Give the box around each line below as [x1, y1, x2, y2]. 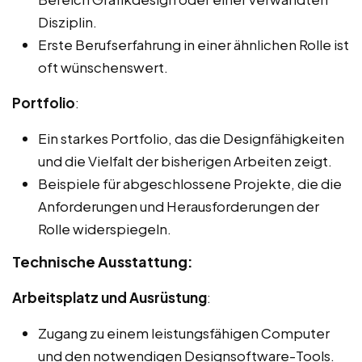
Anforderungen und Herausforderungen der [38, 196, 319, 215]
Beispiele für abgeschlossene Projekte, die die [38, 174, 342, 192]
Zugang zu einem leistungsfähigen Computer [38, 323, 330, 342]
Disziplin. [38, 12, 97, 31]
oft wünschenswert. [38, 57, 168, 76]
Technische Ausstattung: [12, 251, 193, 271]
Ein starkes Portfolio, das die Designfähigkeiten [38, 128, 344, 147]
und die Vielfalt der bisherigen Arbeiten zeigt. [38, 151, 332, 170]
